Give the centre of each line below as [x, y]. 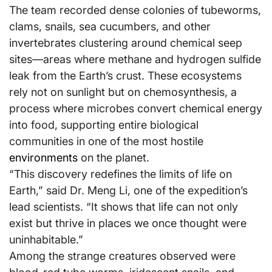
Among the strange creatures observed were [122, 256]
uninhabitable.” [46, 240]
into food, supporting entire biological [104, 125]
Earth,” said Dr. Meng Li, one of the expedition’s [128, 191]
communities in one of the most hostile [106, 141]
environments [43, 158]
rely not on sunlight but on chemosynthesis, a [123, 92]
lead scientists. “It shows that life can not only [124, 207]
